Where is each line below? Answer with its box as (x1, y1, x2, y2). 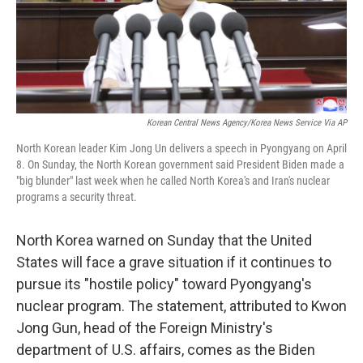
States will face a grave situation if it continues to (16, 254, 331, 271)
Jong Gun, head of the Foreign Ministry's (16, 319, 273, 336)
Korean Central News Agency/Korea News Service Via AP (147, 117, 347, 128)
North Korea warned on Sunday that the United (16, 232, 312, 249)
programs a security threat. (16, 190, 137, 203)
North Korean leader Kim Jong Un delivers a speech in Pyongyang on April (16, 142, 347, 155)
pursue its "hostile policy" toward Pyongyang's (16, 275, 312, 293)
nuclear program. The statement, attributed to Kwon (16, 297, 347, 314)
